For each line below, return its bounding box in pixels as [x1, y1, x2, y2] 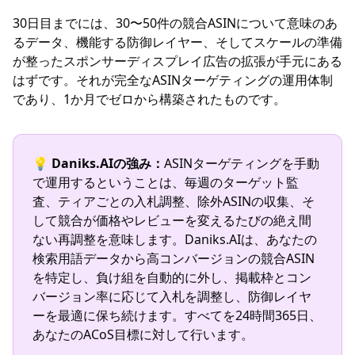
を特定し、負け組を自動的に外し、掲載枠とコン [32, 269, 311, 286]
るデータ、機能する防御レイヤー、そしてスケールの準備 [13, 33, 342, 51]
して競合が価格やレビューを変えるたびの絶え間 [32, 212, 311, 229]
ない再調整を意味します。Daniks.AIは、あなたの [32, 231, 317, 248]
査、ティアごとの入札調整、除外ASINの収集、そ [32, 193, 315, 210]
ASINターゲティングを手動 [164, 155, 319, 172]
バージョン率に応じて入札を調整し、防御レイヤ [32, 288, 311, 305]
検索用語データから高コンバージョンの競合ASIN [32, 250, 315, 267]
